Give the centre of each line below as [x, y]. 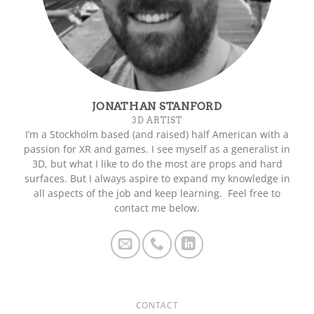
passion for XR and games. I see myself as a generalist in [157, 149]
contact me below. [157, 208]
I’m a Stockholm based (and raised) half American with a [157, 135]
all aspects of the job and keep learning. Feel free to [157, 193]
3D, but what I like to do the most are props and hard [157, 164]
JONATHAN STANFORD [157, 106]
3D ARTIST [157, 120]
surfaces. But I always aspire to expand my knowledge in [157, 179]
